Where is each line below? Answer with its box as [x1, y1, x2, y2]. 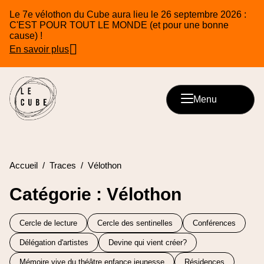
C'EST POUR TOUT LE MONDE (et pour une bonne [9, 20, 229, 30]
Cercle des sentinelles [97, 219, 173, 228]
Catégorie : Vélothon [9, 184, 181, 204]
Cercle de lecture [19, 219, 77, 228]
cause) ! [9, 31, 42, 41]
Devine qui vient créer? [108, 238, 187, 247]
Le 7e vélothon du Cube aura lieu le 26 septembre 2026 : [9, 9, 246, 19]
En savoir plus [9, 44, 69, 54]
